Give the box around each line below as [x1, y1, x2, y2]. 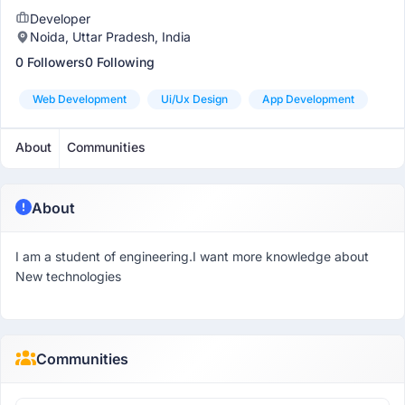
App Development [262, 92, 354, 106]
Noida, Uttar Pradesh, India [30, 29, 191, 44]
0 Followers [15, 54, 85, 70]
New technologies [15, 268, 121, 284]
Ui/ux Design [161, 92, 228, 106]
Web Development [33, 92, 127, 106]
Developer [30, 11, 90, 26]
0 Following [85, 54, 155, 70]
